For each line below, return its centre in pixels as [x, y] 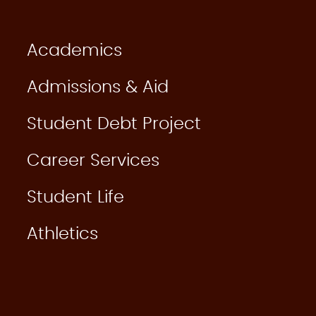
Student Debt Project [114, 124]
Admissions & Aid [98, 88]
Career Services [93, 161]
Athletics [62, 235]
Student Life [75, 198]
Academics [74, 51]
